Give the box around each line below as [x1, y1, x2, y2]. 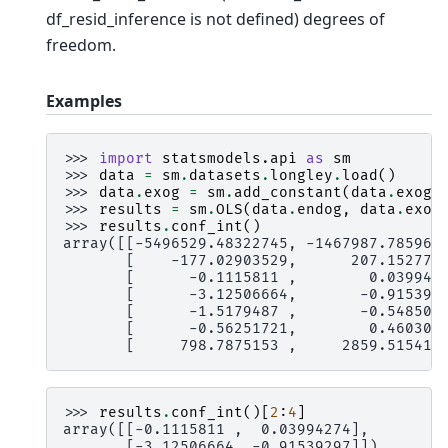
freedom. [46, 33, 116, 56]
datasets [189, 166, 261, 184]
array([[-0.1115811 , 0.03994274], [63, 420, 369, 438]
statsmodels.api [162, 149, 297, 167]
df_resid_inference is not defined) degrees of [46, 7, 385, 30]
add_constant [234, 183, 342, 201]
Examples [46, 89, 122, 112]
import [99, 149, 153, 167]
